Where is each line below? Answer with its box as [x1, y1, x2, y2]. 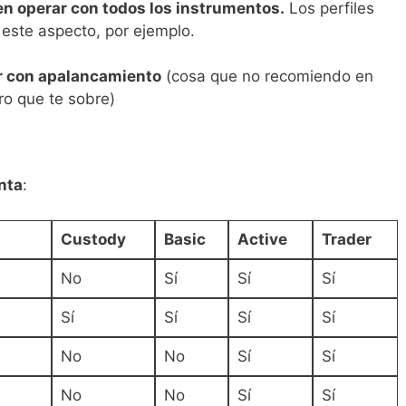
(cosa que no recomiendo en [161, 67, 373, 86]
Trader [321, 230, 372, 249]
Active [237, 230, 287, 249]
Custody [60, 230, 126, 249]
